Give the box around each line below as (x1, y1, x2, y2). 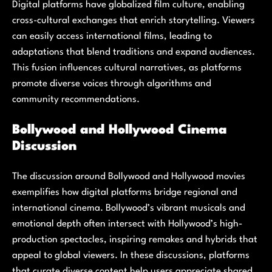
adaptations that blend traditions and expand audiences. (12, 47, 255, 58)
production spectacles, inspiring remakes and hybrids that (12, 235, 257, 245)
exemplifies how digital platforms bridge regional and (12, 188, 237, 198)
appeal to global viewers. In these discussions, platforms (12, 251, 250, 261)
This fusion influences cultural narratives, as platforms (12, 63, 242, 73)
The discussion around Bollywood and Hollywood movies (12, 172, 245, 182)
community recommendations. (12, 95, 140, 105)
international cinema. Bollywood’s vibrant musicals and (12, 203, 245, 214)
